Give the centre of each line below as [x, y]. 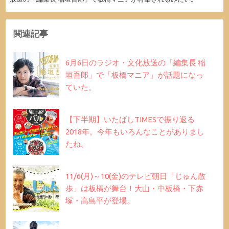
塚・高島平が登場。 [100, 200]
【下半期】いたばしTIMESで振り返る [130, 119]
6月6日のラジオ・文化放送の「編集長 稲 [136, 62]
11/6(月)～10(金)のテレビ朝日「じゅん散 [136, 176]
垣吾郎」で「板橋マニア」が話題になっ [135, 75]
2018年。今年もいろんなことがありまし [135, 131]
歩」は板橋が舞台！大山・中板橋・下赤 [135, 188]
